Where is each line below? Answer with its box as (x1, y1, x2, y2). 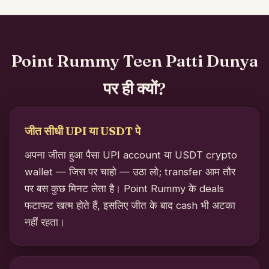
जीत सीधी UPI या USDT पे (25, 124, 141, 138)
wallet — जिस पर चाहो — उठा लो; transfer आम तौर (25, 165, 235, 178)
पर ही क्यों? (103, 77, 166, 98)
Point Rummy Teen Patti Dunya (11, 50, 258, 71)
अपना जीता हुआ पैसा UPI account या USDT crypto (25, 148, 237, 161)
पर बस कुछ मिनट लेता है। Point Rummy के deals (25, 182, 224, 195)
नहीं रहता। (25, 216, 65, 228)
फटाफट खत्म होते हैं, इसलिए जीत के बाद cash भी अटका (25, 199, 235, 211)
